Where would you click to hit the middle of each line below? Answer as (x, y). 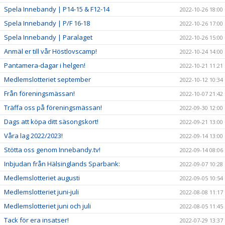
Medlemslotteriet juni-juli (41, 192)
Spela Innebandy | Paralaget (48, 37)
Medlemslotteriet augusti (42, 178)
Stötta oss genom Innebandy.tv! (52, 150)
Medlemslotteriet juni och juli (47, 206)
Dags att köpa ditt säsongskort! (51, 122)
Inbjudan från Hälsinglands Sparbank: (62, 164)
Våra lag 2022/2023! (33, 136)
